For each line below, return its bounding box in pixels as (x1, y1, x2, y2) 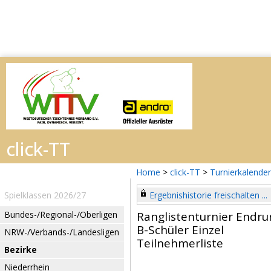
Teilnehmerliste (137, 235, 223, 251)
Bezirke (4, 244, 37, 255)
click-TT (170, 166, 200, 178)
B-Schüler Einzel (137, 222, 224, 238)
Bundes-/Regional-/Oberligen (4, 209, 117, 220)
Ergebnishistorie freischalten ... (149, 189, 267, 201)
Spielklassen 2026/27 (4, 189, 86, 201)
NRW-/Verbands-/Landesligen (4, 226, 119, 238)
